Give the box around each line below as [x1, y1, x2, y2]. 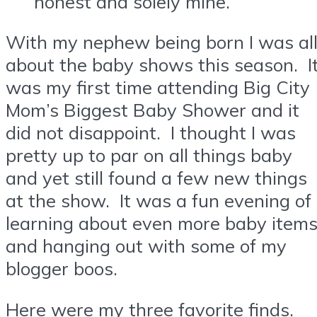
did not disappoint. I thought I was [6, 121, 296, 144]
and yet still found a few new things [6, 166, 307, 190]
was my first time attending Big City [6, 76, 310, 99]
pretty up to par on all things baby [6, 144, 292, 167]
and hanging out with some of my [6, 234, 287, 258]
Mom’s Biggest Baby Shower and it [6, 98, 299, 122]
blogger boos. [6, 257, 117, 280]
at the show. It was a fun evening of [6, 189, 311, 212]
